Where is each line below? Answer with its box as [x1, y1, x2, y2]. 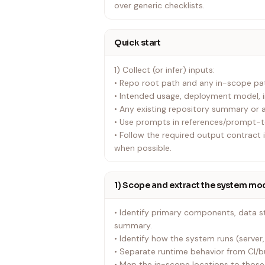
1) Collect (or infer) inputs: [114, 64, 215, 75]
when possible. [114, 143, 172, 153]
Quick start [114, 37, 161, 48]
